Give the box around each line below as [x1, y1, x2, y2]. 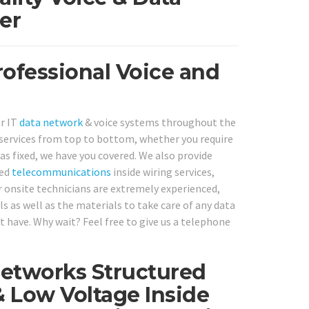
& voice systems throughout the [82, 114, 236, 129]
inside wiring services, [110, 164, 215, 179]
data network [19, 114, 83, 129]
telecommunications [11, 164, 111, 179]
